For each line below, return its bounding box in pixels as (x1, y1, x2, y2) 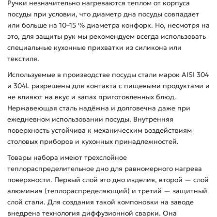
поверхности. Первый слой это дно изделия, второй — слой (7, 175, 209, 185)
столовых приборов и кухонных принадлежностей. (7, 137, 179, 146)
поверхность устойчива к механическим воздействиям (7, 126, 192, 135)
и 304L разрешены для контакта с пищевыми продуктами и (7, 81, 210, 91)
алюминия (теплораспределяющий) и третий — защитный (7, 186, 207, 196)
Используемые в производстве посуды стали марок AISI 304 (7, 70, 209, 79)
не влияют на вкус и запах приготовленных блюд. (7, 93, 176, 102)
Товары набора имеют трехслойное (7, 153, 127, 162)
